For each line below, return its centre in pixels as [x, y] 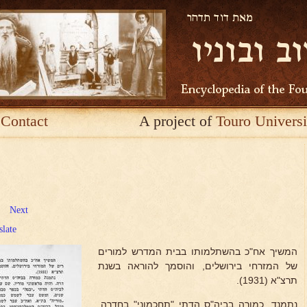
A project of [177, 121]
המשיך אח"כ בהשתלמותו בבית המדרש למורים [198, 251]
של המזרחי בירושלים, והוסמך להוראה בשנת [198, 266]
